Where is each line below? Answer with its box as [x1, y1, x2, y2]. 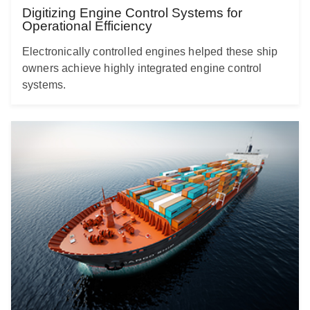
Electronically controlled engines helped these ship [22, 45, 278, 57]
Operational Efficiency [22, 18, 152, 33]
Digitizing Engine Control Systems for [22, 5, 242, 20]
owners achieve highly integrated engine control [22, 62, 262, 74]
